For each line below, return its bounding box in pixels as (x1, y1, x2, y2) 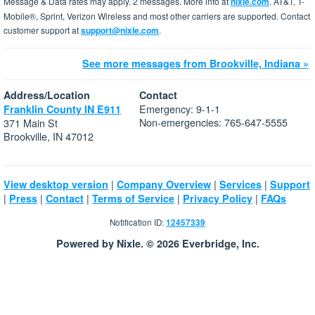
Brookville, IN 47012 (4, 129, 94, 144)
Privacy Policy (183, 191, 252, 206)
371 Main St (4, 115, 58, 131)
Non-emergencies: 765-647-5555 (139, 115, 288, 130)
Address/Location (4, 88, 90, 103)
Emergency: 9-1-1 (139, 101, 220, 117)
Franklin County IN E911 (4, 102, 121, 117)
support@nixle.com (81, 24, 159, 37)
